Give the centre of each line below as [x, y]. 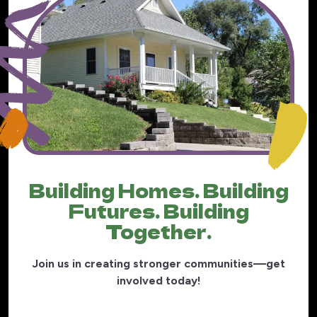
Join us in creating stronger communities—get [158, 264]
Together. [158, 231]
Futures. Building [158, 211]
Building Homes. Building [158, 190]
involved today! [158, 281]
